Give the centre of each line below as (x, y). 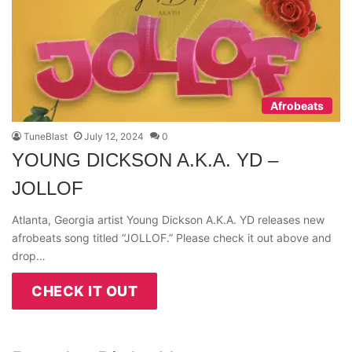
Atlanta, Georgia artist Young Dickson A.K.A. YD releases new (168, 220)
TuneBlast (46, 137)
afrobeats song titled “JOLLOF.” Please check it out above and (172, 238)
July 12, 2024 (114, 137)
